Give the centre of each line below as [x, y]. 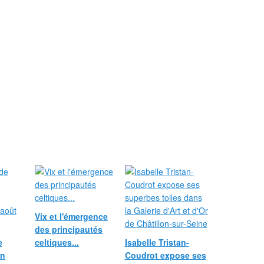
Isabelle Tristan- [157, 242]
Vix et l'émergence [71, 216]
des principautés [69, 229]
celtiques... [57, 242]
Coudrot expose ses [165, 255]
